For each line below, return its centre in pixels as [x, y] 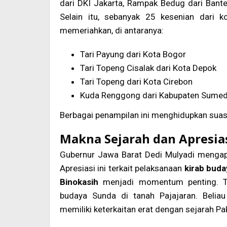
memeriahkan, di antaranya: [112, 31]
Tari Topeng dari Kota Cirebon [136, 82]
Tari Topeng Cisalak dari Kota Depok [148, 68]
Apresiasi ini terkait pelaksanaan [122, 168]
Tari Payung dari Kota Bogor [133, 54]
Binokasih [79, 182]
